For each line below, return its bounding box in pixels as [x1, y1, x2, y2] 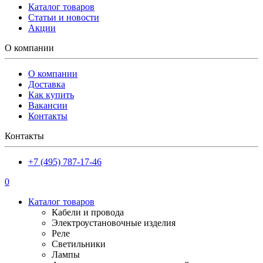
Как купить [28, 89, 74, 100]
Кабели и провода [52, 207, 124, 217]
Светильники [52, 238, 106, 249]
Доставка [28, 79, 65, 89]
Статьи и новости [28, 12, 99, 22]
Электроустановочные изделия [52, 217, 176, 228]
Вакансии [28, 100, 68, 110]
